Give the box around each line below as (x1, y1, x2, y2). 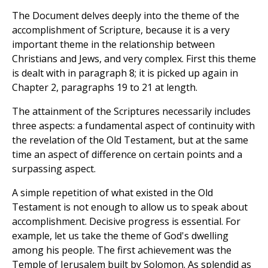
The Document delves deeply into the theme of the (12, 9, 239, 23)
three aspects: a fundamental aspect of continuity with (12, 119, 255, 133)
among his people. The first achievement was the (12, 243, 232, 257)
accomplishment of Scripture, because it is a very (12, 23, 230, 37)
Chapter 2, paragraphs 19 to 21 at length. (12, 81, 197, 95)
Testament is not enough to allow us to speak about (12, 200, 248, 214)
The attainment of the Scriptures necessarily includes (12, 105, 251, 118)
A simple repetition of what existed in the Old (12, 186, 213, 200)
